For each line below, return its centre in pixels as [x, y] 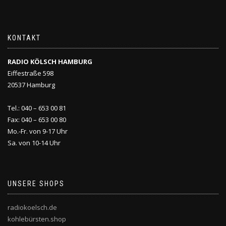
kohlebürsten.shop [37, 219]
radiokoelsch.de [32, 207]
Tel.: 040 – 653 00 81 [37, 108]
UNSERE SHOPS [36, 184]
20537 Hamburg [31, 85]
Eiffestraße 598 [31, 73]
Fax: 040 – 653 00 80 [37, 120]
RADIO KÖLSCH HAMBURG [50, 62]
